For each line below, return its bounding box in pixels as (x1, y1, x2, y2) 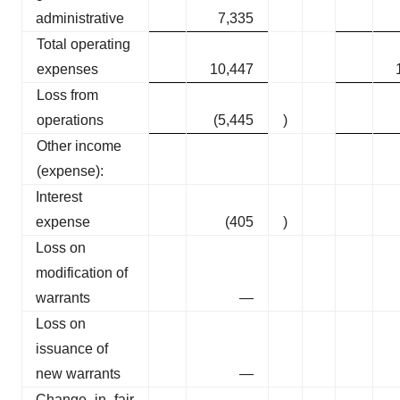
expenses (37, 62, 98, 78)
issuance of (36, 341, 108, 357)
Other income (37, 138, 121, 154)
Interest (36, 189, 82, 205)
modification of (36, 265, 128, 281)
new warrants (36, 366, 121, 382)
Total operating (37, 37, 130, 53)
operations (37, 112, 104, 129)
